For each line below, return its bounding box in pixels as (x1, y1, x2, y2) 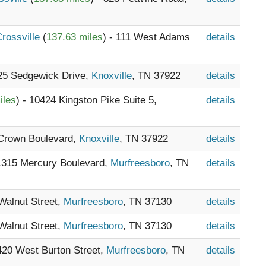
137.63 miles (46, 31, 103, 43)
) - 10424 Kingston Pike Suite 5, (16, 94, 157, 106)
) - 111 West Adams (103, 31, 190, 43)
